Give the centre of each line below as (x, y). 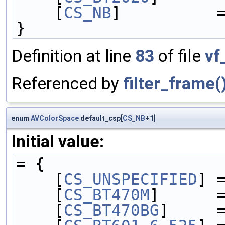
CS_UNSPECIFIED (131, 179)
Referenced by (67, 83)
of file (180, 56)
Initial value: (58, 141)
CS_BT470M (107, 195)
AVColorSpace (55, 118)
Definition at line (73, 56)
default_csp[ (101, 118)
